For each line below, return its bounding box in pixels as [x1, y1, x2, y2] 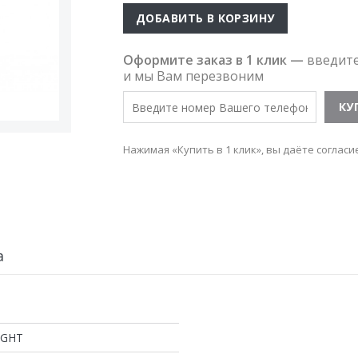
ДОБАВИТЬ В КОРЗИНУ [136, 10, 275, 26]
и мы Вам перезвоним [123, 67, 264, 86]
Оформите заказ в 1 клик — [123, 51, 307, 70]
